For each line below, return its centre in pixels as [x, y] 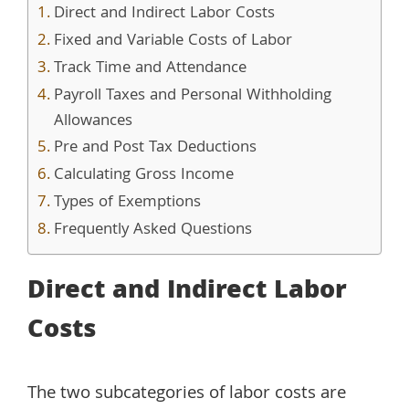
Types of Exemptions [127, 203]
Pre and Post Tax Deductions [155, 148]
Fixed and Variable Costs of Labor [173, 41]
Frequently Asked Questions [152, 230]
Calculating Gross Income [143, 175]
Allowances [93, 121]
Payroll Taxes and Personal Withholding [192, 96]
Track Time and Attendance [150, 68]
